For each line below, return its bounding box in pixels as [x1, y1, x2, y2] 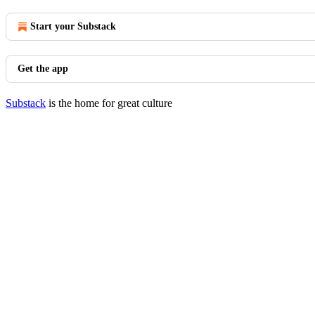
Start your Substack [30, 21, 116, 32]
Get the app [18, 63, 68, 74]
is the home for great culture [46, 97, 172, 109]
